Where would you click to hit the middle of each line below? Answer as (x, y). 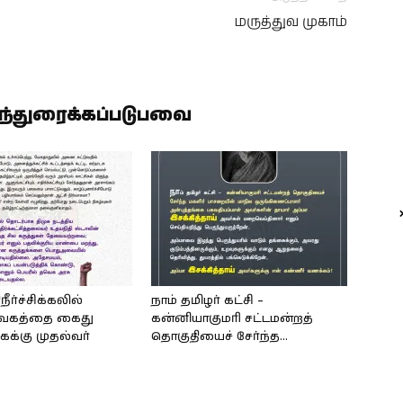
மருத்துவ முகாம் (291, 22)
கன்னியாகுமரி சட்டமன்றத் (232, 319)
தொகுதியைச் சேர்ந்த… (219, 337)
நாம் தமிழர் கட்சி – (207, 301)
